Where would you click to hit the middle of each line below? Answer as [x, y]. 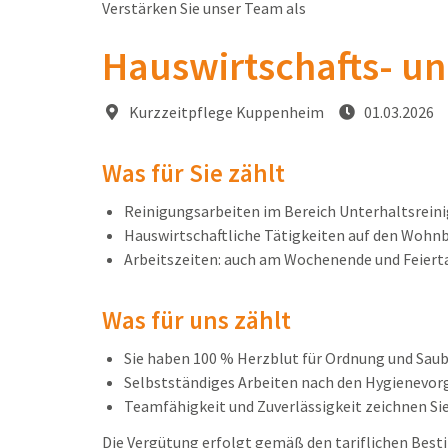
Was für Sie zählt [193, 173]
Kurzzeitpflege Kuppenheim [225, 112]
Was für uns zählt [196, 320]
